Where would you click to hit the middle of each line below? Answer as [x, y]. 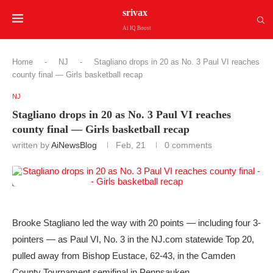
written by [32, 145]
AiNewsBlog [74, 145]
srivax [135, 12]
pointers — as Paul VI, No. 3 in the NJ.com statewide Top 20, [133, 239]
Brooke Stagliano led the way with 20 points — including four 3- [136, 223]
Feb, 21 [131, 145]
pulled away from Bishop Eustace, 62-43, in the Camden [124, 256]
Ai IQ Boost [136, 28]
